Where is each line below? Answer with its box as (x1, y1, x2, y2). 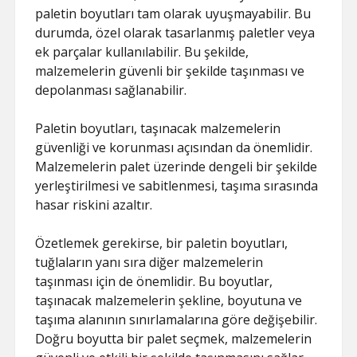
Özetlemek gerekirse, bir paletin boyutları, (35, 234, 288, 252)
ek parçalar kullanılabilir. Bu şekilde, (35, 43, 249, 61)
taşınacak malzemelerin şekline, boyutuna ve (35, 292, 303, 309)
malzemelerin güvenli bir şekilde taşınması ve (35, 62, 305, 80)
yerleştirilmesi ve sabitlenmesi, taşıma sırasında (35, 177, 319, 194)
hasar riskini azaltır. (35, 196, 153, 214)
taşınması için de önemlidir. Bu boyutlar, (35, 273, 273, 290)
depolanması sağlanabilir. (35, 81, 187, 99)
